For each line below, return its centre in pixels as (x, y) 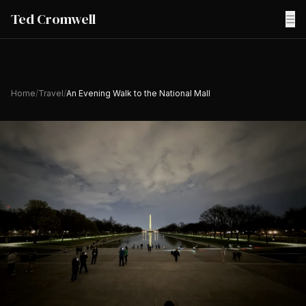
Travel (51, 93)
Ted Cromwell (53, 19)
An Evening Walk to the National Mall (138, 93)
